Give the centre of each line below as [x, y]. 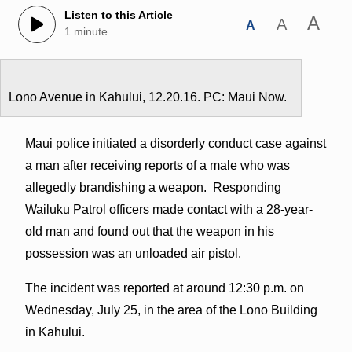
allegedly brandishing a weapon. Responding [153, 187]
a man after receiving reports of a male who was [157, 165]
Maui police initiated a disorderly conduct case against [175, 143]
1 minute [86, 32]
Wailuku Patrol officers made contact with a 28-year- [169, 209]
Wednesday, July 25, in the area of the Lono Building [171, 310]
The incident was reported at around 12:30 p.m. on [164, 288]
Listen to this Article [118, 15]
